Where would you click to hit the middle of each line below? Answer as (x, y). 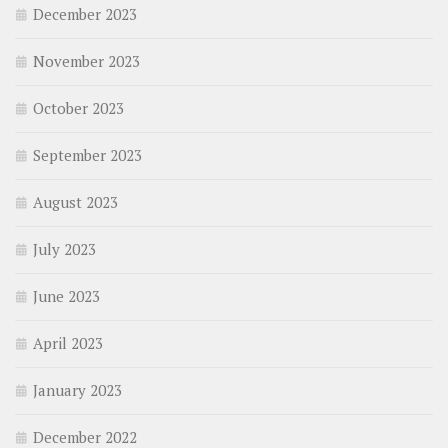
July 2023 (64, 249)
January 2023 (77, 390)
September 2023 (87, 155)
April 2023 (68, 343)
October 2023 (78, 108)
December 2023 (85, 14)
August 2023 (75, 202)
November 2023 (86, 61)
